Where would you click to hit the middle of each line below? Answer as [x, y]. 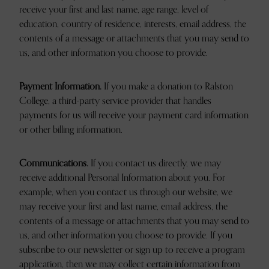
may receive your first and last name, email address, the [123, 207]
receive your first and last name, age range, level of [114, 10]
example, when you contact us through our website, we [126, 192]
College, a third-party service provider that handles [115, 101]
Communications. [54, 163]
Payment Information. [62, 86]
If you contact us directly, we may [155, 163]
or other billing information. [71, 130]
